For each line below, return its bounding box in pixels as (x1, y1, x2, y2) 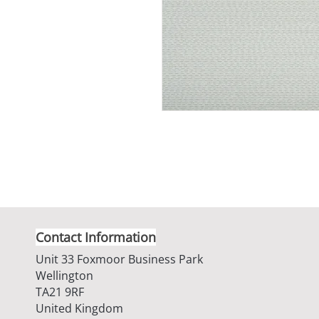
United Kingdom (36, 300, 123, 316)
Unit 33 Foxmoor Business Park (36, 251, 203, 267)
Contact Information (36, 229, 156, 246)
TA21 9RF (36, 284, 84, 300)
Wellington (36, 268, 93, 283)
